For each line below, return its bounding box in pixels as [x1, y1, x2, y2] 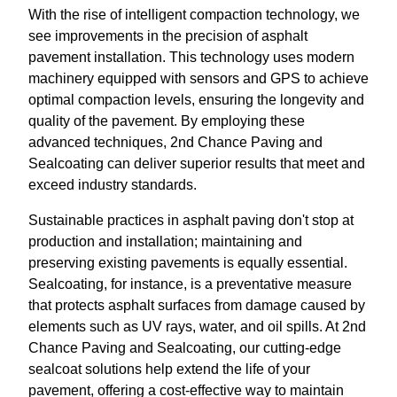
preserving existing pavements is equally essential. [28, 254, 347, 270]
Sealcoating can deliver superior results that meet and [28, 155, 365, 171]
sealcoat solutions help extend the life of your [28, 361, 310, 377]
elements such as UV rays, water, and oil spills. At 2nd [28, 318, 366, 334]
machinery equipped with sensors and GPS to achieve [28, 70, 369, 86]
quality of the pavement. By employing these [28, 113, 305, 128]
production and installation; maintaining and [28, 233, 302, 249]
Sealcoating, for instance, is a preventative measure [28, 276, 352, 292]
